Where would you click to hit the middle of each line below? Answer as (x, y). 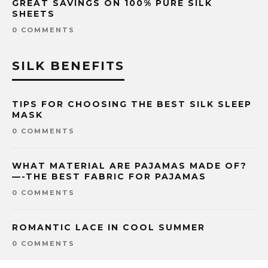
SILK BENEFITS (68, 66)
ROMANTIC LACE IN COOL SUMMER (109, 228)
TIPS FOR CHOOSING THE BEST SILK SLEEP (132, 104)
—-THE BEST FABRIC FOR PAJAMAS (109, 177)
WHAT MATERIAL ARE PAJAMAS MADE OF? (130, 166)
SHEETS (33, 14)
